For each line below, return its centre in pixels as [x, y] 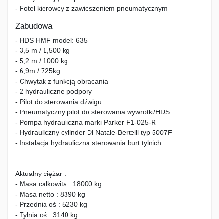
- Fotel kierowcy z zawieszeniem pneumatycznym [91, 9]
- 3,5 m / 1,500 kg [43, 51]
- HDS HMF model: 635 [51, 40]
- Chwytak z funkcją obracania [62, 81]
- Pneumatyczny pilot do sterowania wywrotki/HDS [92, 112]
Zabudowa [34, 26]
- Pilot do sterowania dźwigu [58, 102]
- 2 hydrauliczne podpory [54, 92]
